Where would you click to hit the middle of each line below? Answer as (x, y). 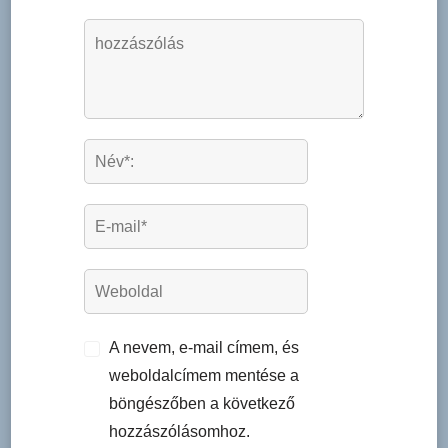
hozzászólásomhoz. (179, 432)
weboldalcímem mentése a (204, 376)
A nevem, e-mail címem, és (204, 348)
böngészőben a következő (202, 404)
